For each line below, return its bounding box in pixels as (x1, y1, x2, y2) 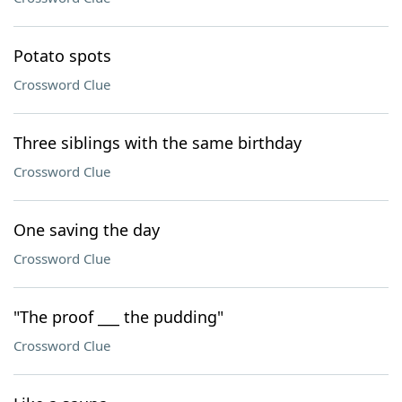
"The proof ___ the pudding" (13, 306, 223, 328)
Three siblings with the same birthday (13, 132, 301, 153)
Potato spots (13, 45, 111, 66)
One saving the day (13, 219, 160, 240)
